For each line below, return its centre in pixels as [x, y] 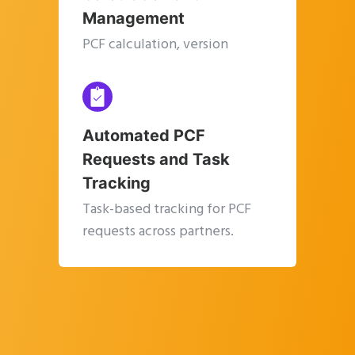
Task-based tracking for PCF [167, 210]
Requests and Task [156, 160]
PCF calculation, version [155, 45]
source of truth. [130, 90]
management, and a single [161, 67]
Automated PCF [144, 136]
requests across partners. [158, 232]
